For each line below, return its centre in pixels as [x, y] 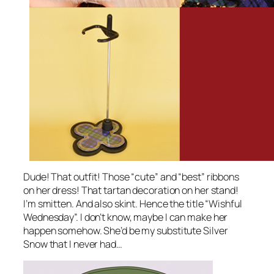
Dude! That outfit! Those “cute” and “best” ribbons [131, 177]
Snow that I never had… [73, 244]
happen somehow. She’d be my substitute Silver [126, 231]
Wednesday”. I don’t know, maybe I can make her [126, 217]
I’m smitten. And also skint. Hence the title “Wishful [133, 204]
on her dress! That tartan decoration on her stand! [131, 191]
